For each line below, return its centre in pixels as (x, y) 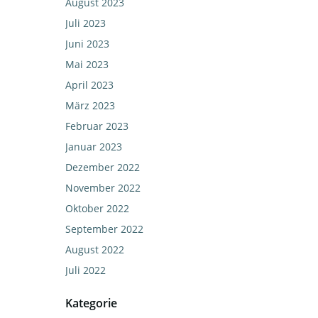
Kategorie (91, 303)
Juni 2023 (87, 44)
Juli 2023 (86, 23)
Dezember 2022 (103, 167)
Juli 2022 (86, 270)
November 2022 (103, 188)
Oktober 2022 (97, 208)
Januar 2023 (94, 147)
